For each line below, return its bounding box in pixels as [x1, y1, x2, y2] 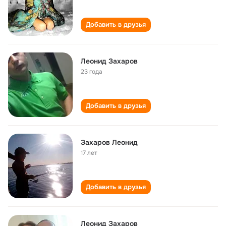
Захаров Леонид [81, 138, 138, 147]
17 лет [81, 149, 97, 157]
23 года [81, 68, 102, 76]
